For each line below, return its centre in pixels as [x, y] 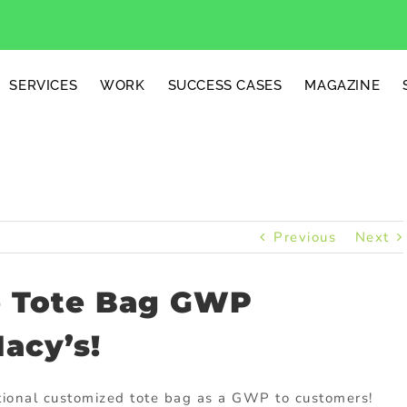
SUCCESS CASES [225, 85]
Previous [305, 237]
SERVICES [44, 85]
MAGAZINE [342, 85]
